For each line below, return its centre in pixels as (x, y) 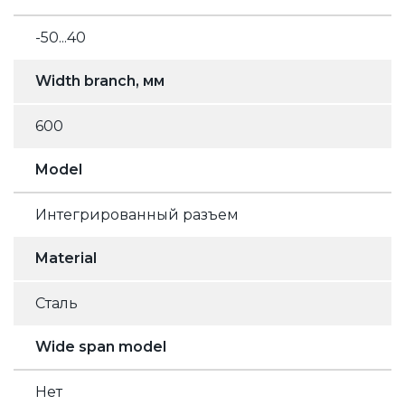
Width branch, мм (100, 80)
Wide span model (101, 346)
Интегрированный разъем (137, 214)
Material (66, 258)
